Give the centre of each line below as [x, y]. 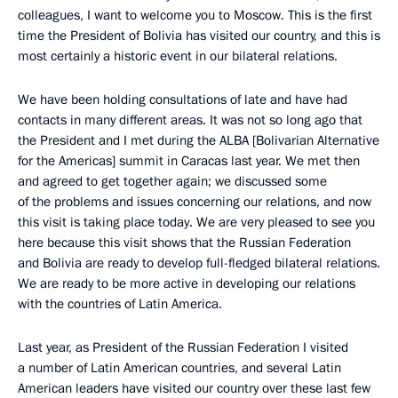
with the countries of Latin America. [120, 304]
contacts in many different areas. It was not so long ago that [190, 120]
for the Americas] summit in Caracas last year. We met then [189, 161]
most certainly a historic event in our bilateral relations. [178, 56]
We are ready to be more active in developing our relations [187, 283]
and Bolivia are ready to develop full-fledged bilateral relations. [199, 263]
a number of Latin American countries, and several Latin [179, 368]
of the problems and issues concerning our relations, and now [195, 202]
